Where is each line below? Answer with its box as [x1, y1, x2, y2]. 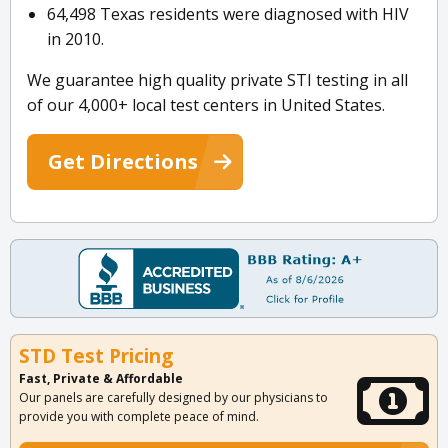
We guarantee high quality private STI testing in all [27, 69, 408, 92]
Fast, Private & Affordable [19, 370, 183, 388]
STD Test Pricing [19, 343, 173, 370]
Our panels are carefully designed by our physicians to [19, 389, 328, 407]
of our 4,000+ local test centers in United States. [27, 94, 385, 117]
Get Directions [48, 148, 198, 176]
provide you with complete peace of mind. [19, 408, 259, 426]
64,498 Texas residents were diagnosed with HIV [47, 3, 409, 26]
